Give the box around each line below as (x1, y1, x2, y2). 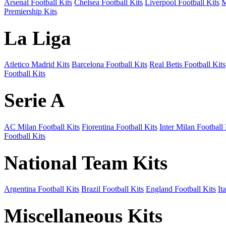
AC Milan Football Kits (4, 122, 80, 131)
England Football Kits (146, 185, 216, 194)
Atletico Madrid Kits (4, 60, 70, 69)
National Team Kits (4, 151, 167, 174)
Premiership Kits (4, 7, 57, 16)
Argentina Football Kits (4, 185, 79, 194)
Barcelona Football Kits (72, 60, 147, 69)
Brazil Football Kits (81, 185, 144, 194)
